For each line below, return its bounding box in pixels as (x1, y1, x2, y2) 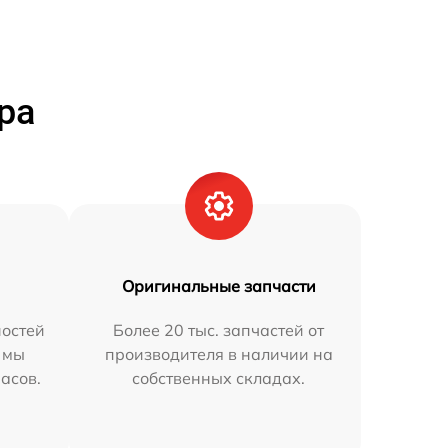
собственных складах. (132, 368, 306, 388)
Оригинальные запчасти (121, 276, 316, 296)
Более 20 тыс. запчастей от (113, 320, 325, 340)
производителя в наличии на (104, 344, 333, 364)
